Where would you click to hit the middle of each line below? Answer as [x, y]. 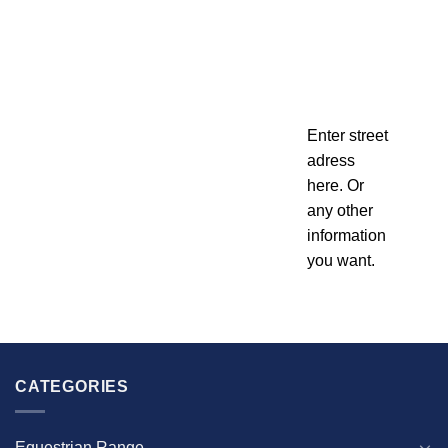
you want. [340, 261]
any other [339, 211]
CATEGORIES [72, 387]
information [346, 236]
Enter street [347, 136]
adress [330, 161]
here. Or [335, 186]
